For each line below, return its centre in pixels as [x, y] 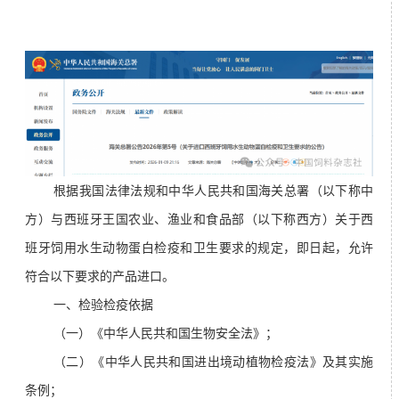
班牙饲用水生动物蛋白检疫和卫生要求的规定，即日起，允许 [199, 248]
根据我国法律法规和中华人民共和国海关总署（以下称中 [213, 191]
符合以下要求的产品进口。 [100, 277]
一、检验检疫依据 [103, 305]
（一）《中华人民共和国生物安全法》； [166, 334]
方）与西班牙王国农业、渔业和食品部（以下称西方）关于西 [199, 220]
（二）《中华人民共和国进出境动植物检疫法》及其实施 [213, 362]
